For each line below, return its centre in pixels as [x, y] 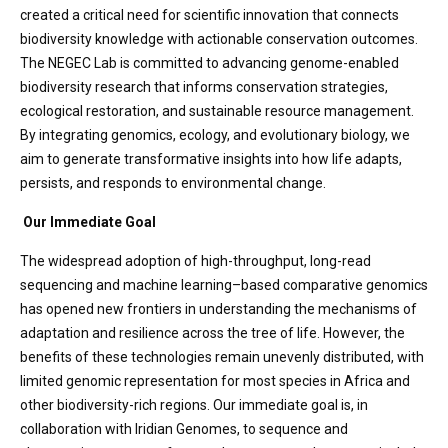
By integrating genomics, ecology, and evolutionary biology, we [215, 135]
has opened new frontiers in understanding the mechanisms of [218, 309]
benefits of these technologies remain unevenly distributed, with [222, 357]
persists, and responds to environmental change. [173, 183]
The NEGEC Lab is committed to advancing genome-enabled [209, 63]
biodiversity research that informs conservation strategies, [204, 87]
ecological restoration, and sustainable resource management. [217, 111]
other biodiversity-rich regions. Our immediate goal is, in [194, 405]
